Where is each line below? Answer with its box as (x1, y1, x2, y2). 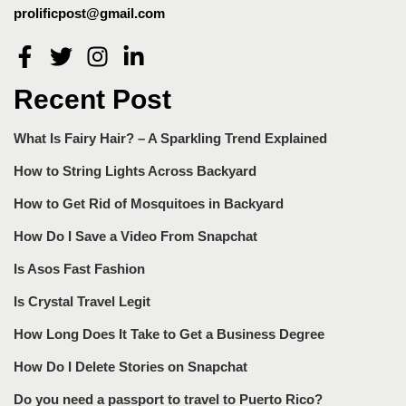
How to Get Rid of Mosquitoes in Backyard (14, 195, 284, 211)
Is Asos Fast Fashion (14, 260, 145, 276)
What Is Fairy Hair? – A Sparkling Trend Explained (14, 130, 327, 146)
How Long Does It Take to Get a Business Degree (14, 325, 324, 342)
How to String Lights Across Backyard (14, 162, 256, 179)
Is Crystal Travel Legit (14, 293, 150, 309)
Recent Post (14, 84, 171, 115)
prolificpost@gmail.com (14, 5, 165, 21)
